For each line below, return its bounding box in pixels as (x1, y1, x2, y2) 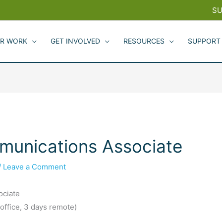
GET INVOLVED (51, 37, 100, 46)
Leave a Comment (3, 162, 66, 171)
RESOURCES (123, 37, 165, 46)
